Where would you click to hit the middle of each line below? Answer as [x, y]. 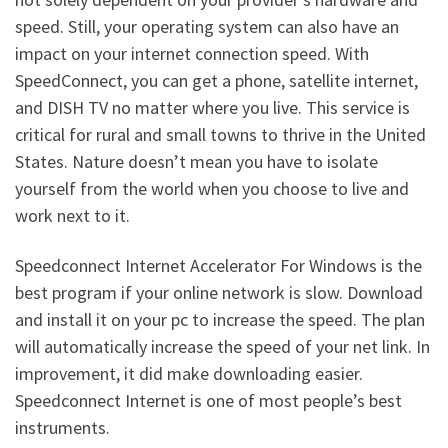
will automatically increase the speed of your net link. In [222, 346]
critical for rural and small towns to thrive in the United [220, 135]
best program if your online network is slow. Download [219, 292]
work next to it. [72, 216]
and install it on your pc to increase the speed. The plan [220, 319]
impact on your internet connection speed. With [192, 54]
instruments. [62, 427]
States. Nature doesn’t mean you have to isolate [196, 162]
